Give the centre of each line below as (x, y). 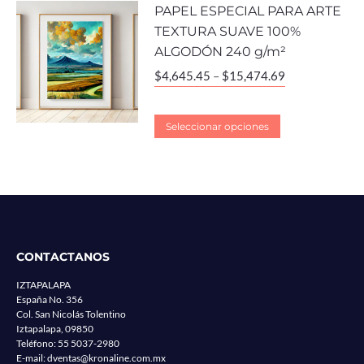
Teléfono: (37, 344)
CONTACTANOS (63, 257)
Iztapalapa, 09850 (55, 329)
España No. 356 (50, 300)
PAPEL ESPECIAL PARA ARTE (248, 11)
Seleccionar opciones (217, 127)
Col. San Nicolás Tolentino (71, 314)
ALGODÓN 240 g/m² (220, 51)
